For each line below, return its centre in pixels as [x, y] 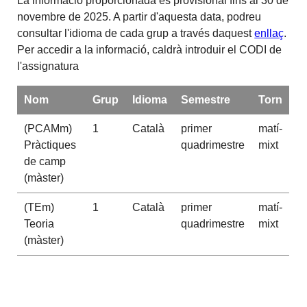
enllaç [269, 34]
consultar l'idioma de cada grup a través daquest [136, 34]
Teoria [39, 224]
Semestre [205, 100]
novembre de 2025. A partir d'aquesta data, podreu [139, 17]
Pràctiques [50, 145]
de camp [45, 162]
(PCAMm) [48, 129]
